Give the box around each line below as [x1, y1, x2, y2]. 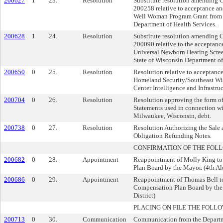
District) [133, 192, 155, 199]
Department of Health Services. [133, 20, 217, 28]
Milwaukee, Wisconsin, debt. [133, 112, 211, 119]
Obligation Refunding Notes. [133, 132, 212, 139]
